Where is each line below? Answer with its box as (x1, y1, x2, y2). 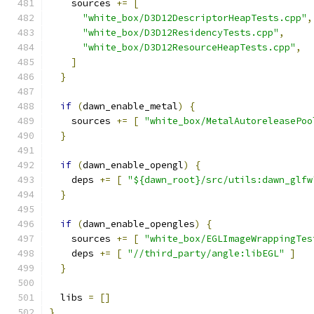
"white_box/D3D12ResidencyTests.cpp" (83, 27, 279, 39)
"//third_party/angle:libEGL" (128, 247, 285, 259)
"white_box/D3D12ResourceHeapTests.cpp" (83, 41, 296, 53)
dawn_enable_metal (83, 100, 178, 112)
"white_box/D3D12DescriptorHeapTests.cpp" (83, 12, 307, 24)
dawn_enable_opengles (83, 218, 195, 230)
